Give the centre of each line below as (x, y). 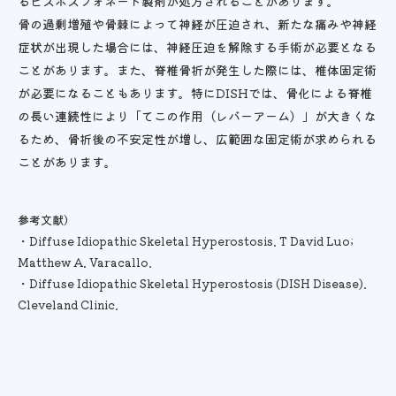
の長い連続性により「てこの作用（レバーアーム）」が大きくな (197, 115)
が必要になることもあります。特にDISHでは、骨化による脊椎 (195, 92)
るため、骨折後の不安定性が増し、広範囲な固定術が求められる (197, 138)
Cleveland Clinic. (68, 304)
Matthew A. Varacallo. (85, 262)
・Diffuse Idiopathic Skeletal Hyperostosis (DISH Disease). (192, 283)
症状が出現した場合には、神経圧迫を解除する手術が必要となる (197, 46)
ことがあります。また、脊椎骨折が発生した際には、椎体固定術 (197, 69)
